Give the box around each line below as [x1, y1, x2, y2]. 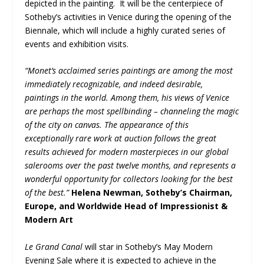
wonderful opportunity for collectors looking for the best [25, 173, 233, 185]
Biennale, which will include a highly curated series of [25, 24, 226, 36]
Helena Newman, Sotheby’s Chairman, [71, 187, 233, 199]
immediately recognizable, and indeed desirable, [25, 78, 203, 90]
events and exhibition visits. [25, 38, 131, 49]
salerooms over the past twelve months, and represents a [25, 160, 236, 171]
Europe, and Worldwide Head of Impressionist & [25, 200, 228, 212]
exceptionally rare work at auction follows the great [25, 133, 217, 144]
